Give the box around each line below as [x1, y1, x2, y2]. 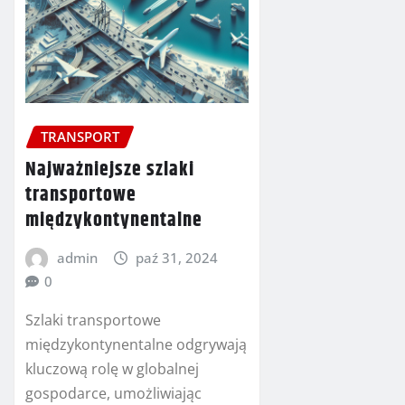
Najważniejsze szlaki [25, 154, 194, 185]
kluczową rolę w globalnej [25, 358, 199, 379]
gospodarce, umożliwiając [25, 382, 202, 403]
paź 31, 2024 [136, 248, 219, 267]
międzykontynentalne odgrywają [25, 334, 247, 354]
